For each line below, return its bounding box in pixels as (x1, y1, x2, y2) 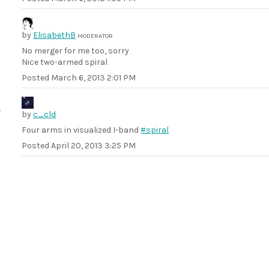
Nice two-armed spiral (22, 57, 108, 67)
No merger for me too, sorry (22, 46, 130, 56)
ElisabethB (33, 30, 76, 40)
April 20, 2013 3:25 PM (51, 141, 136, 151)
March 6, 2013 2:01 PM (51, 73, 136, 83)
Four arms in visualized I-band (22, 125, 141, 135)
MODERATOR (77, 32, 113, 40)
